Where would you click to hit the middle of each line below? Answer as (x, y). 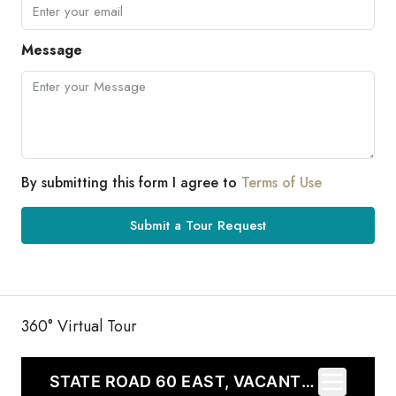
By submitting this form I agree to (131, 183)
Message (52, 50)
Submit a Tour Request (198, 226)
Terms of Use (282, 183)
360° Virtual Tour (79, 327)
